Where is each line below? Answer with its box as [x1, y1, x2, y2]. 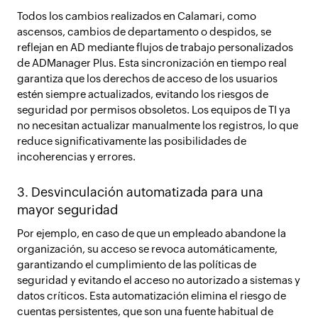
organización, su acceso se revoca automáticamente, [17, 243, 278, 255]
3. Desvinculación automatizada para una [17, 185, 263, 199]
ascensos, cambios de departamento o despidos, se [17, 26, 271, 38]
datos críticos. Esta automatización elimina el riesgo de [17, 290, 286, 302]
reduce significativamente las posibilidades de [17, 135, 246, 147]
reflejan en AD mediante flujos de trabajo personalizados [17, 41, 293, 53]
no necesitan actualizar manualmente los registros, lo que [17, 119, 298, 131]
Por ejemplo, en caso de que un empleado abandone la [17, 227, 286, 239]
